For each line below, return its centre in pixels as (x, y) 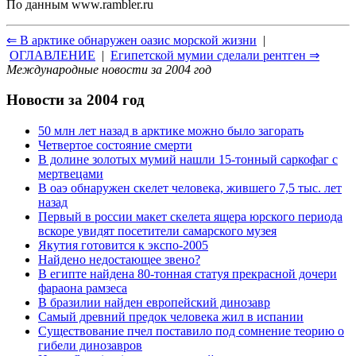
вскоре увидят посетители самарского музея (157, 230)
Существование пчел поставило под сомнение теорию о (191, 331)
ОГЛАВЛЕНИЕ (52, 55)
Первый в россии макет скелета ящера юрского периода (190, 216)
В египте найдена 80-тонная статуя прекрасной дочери (188, 273)
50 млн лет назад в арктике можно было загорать (171, 130)
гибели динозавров (90, 345)
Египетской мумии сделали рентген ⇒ (215, 55)
